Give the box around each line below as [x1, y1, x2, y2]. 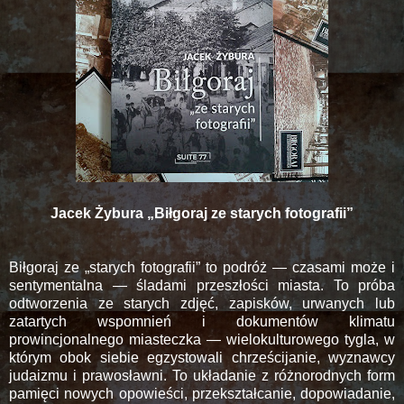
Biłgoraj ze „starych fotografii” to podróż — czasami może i [9, 259, 395, 275]
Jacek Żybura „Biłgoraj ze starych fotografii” [50, 205, 353, 221]
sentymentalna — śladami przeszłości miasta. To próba [9, 277, 395, 293]
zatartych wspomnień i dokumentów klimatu [9, 313, 395, 329]
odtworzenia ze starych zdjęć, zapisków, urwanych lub [9, 295, 395, 311]
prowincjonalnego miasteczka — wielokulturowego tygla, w [9, 331, 395, 347]
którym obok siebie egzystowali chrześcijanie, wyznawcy [9, 349, 395, 365]
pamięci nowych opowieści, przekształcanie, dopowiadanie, [9, 385, 395, 401]
